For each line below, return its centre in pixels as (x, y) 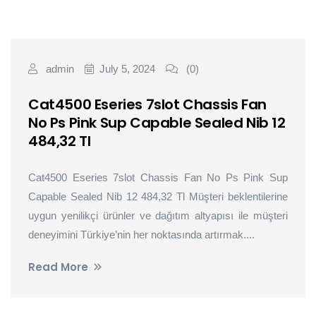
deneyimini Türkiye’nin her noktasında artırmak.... (141, 235)
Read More (58, 267)
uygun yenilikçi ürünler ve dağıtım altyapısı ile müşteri (158, 215)
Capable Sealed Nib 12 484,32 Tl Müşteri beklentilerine (158, 196)
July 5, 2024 (127, 69)
